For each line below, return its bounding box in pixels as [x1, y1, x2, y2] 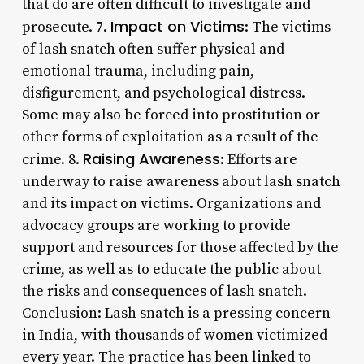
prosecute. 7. [21, 17, 110, 37]
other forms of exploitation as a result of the [21, 127, 318, 146]
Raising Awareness [82, 148, 220, 169]
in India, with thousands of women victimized [21, 325, 327, 344]
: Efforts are [219, 149, 297, 169]
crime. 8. [21, 149, 83, 169]
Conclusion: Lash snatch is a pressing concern [21, 303, 331, 323]
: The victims [244, 17, 331, 37]
